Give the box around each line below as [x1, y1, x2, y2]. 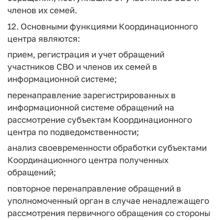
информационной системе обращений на [7, 102, 174, 112]
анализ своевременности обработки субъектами [7, 142, 207, 153]
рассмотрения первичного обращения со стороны [7, 207, 210, 218]
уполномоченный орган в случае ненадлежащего [7, 195, 209, 206]
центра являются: [7, 33, 80, 44]
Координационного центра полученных [7, 155, 168, 165]
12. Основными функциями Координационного [7, 21, 198, 31]
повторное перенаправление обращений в [7, 183, 181, 193]
